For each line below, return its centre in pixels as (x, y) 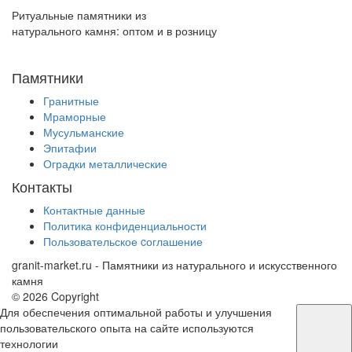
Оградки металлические (105, 163)
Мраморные (75, 116)
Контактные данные (94, 209)
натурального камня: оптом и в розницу (114, 30)
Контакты (42, 186)
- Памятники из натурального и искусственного (214, 264)
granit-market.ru (52, 264)
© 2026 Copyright (55, 296)
